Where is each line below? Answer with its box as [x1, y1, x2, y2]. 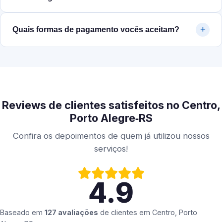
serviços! [94, 144, 128, 154]
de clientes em [98, 208, 152, 217]
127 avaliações [45, 208, 98, 217]
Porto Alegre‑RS [69, 111, 153, 125]
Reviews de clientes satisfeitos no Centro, [1, 99, 221, 112]
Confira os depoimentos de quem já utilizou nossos [12, 131, 210, 141]
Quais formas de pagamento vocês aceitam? [12, 25, 179, 34]
